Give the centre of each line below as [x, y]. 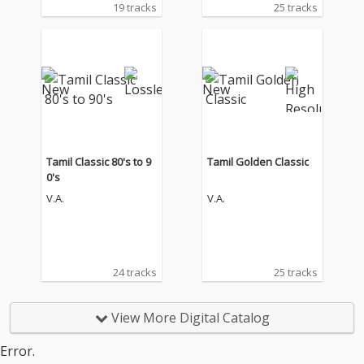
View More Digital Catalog [188, 318]
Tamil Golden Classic [258, 162]
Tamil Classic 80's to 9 [98, 162]
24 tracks [134, 272]
